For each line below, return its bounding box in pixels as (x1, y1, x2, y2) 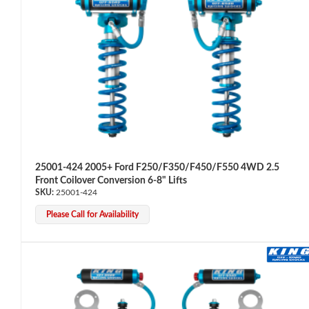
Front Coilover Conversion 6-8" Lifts (35, 175, 187, 186)
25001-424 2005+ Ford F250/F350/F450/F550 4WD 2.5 (35, 162, 279, 172)
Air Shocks (21, 133, 66, 143)
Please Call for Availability (46, 210, 139, 219)
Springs (21, 286, 52, 296)
